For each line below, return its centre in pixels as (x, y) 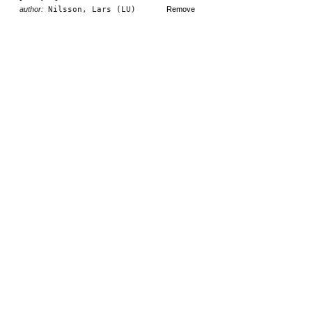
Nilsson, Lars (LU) (89, 9)
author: (31, 9)
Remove (181, 9)
